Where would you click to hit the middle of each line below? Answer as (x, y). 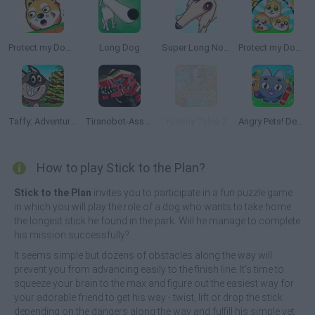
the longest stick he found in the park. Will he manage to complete (157, 221)
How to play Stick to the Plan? (121, 168)
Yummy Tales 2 (196, 121)
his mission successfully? (72, 235)
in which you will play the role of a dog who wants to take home (153, 207)
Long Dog (119, 47)
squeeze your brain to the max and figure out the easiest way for (154, 283)
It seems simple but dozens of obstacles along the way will (143, 255)
